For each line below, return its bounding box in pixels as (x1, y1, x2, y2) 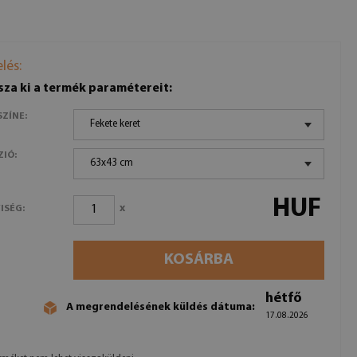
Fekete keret (90, 119, 141, 129)
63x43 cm (90, 158, 134, 168)
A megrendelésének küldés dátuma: (66, 300, 255, 313)
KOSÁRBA (164, 252, 234, 268)
